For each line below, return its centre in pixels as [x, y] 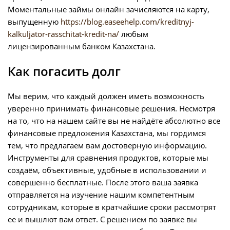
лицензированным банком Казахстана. [82, 46]
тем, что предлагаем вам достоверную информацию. [107, 146]
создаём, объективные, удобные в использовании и [107, 170]
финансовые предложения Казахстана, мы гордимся [107, 133]
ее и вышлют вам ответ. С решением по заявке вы [102, 219]
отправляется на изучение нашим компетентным [101, 195]
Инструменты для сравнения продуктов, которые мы [108, 158]
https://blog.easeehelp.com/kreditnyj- [127, 22]
